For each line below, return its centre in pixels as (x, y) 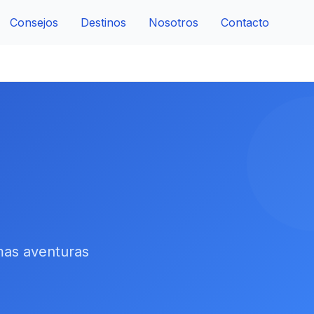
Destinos (103, 22)
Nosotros (173, 22)
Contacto (245, 22)
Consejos (34, 22)
